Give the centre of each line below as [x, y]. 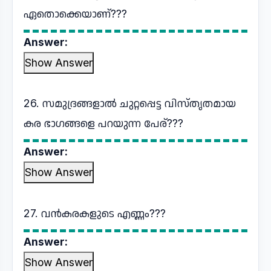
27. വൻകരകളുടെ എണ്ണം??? [95, 213]
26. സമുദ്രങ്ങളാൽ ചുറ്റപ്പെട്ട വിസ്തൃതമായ [130, 103]
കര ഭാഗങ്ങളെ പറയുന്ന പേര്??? [103, 123]
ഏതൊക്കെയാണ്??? [75, 14]
